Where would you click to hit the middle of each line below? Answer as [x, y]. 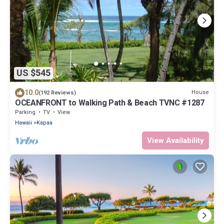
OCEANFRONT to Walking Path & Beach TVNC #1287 [110, 102]
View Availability [175, 140]
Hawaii [23, 122]
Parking [25, 112]
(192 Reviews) [57, 92]
